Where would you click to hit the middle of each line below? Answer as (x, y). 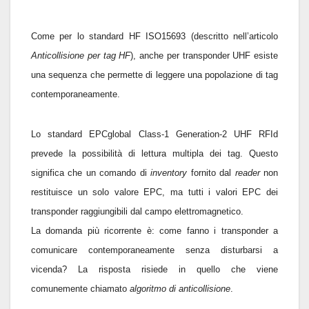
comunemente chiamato (80, 288)
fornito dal (211, 172)
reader (247, 172)
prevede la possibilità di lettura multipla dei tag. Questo (154, 153)
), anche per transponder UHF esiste (204, 55)
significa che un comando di (91, 172)
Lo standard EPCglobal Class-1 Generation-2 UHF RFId (154, 134)
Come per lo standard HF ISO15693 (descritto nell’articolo (154, 36)
